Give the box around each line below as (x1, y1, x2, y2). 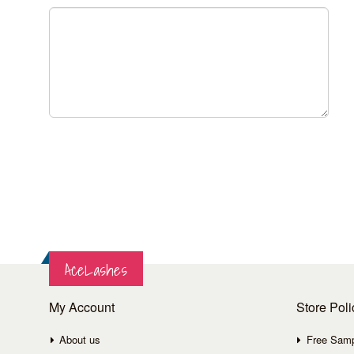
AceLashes (65, 257, 127, 283)
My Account (49, 297, 115, 316)
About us (59, 331, 101, 347)
